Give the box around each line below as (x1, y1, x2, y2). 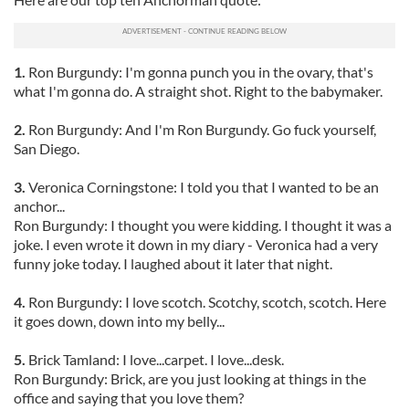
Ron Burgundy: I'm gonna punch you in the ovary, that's (28, 63, 373, 80)
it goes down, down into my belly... (14, 312, 225, 330)
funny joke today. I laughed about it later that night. (14, 255, 332, 272)
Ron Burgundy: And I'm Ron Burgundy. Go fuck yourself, (26, 121, 376, 138)
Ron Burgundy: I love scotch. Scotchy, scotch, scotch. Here (28, 293, 386, 310)
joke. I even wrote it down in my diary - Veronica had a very (14, 236, 378, 253)
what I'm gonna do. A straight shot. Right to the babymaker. (14, 82, 383, 100)
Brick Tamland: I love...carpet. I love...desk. (26, 351, 284, 368)
